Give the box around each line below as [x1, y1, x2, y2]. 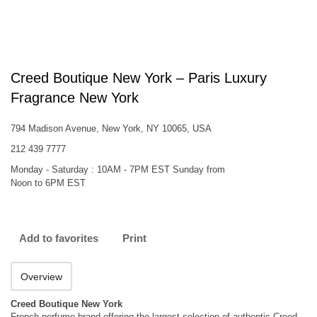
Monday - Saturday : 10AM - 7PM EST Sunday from [11, 164, 225, 175]
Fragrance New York [11, 90, 139, 105]
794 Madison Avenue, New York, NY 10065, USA [11, 123, 212, 134]
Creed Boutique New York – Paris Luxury [11, 70, 267, 86]
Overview [21, 271, 62, 282]
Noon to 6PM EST [11, 178, 86, 188]
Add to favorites [19, 232, 98, 244]
